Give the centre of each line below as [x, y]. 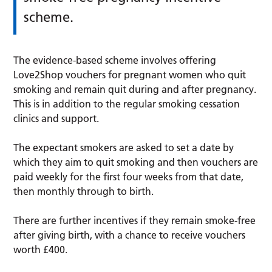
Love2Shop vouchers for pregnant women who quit [130, 75]
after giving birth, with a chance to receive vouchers [130, 235]
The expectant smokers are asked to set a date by [124, 148]
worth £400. [41, 250]
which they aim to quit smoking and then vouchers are [136, 162]
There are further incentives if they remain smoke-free [135, 221]
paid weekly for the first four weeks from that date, [129, 177]
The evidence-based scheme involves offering [115, 60]
